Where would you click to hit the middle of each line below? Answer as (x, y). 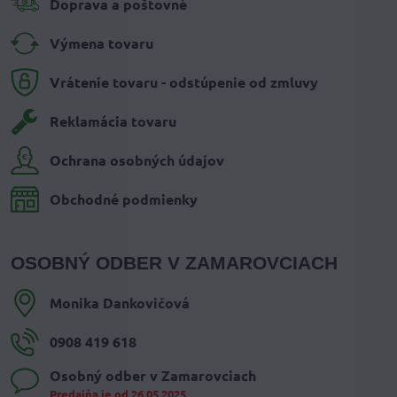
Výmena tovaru (101, 43)
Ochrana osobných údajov (137, 160)
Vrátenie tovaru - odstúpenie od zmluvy (184, 82)
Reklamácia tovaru (113, 121)
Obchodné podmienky (124, 199)
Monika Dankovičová (120, 303)
